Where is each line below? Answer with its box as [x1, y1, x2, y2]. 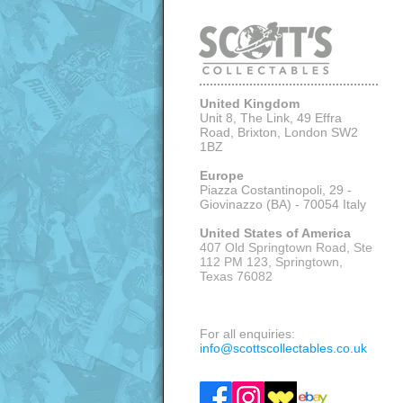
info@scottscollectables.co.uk [200, 341, 367, 355]
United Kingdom [200, 96, 300, 111]
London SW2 [284, 125, 358, 139]
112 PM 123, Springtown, [200, 255, 343, 269]
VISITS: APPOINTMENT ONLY [200, 298, 373, 312]
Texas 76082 [200, 269, 273, 283]
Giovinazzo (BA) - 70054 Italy [200, 197, 366, 211]
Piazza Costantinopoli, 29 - [200, 183, 352, 197]
